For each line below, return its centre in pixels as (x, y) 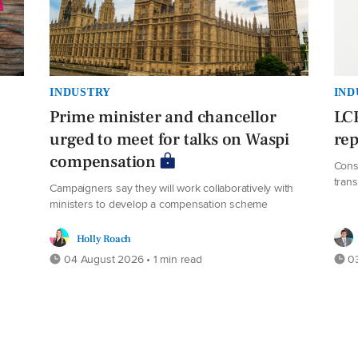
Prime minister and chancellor (163, 117)
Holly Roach (104, 238)
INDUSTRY (81, 91)
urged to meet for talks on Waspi (169, 139)
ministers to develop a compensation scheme (159, 203)
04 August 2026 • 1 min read (131, 258)
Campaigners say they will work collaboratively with (172, 187)
